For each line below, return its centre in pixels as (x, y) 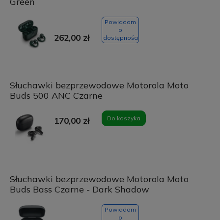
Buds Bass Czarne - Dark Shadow (79, 190)
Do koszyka (124, 118)
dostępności (121, 38)
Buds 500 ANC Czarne (56, 96)
